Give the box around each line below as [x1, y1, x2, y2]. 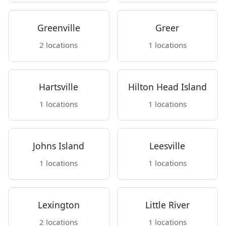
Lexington [37, 199, 80, 211]
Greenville [37, 22, 80, 34]
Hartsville [39, 81, 79, 93]
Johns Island [33, 140, 85, 152]
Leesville [149, 140, 186, 152]
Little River [145, 199, 190, 211]
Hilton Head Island [128, 81, 207, 93]
